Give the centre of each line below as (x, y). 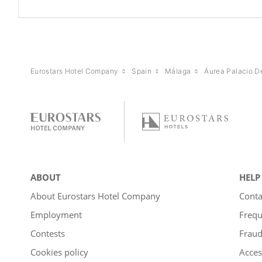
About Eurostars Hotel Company (95, 196)
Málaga (178, 71)
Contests (48, 234)
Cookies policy (59, 252)
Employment (56, 215)
